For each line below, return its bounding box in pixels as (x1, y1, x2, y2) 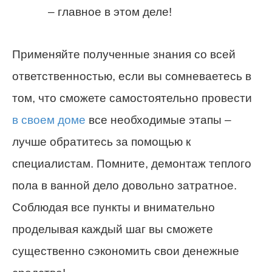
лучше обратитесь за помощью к (12, 135, 191, 148)
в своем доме (12, 113, 86, 126)
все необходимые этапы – (86, 113, 231, 126)
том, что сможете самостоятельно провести (12, 91, 252, 104)
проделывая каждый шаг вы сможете (12, 222, 213, 236)
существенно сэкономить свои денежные (12, 244, 239, 257)
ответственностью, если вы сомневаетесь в (12, 69, 251, 83)
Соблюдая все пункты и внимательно (12, 200, 215, 214)
